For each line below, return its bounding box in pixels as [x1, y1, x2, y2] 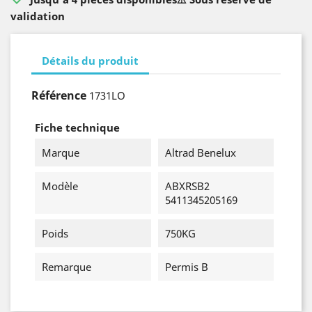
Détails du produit [42, 53, 139, 68]
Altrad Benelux [164, 146, 236, 159]
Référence [31, 88, 86, 103]
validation [10, 9, 65, 23]
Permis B [164, 260, 208, 274]
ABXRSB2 [164, 179, 210, 193]
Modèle [42, 179, 78, 193]
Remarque [42, 260, 91, 274]
